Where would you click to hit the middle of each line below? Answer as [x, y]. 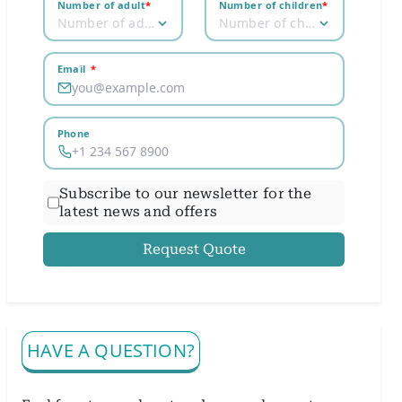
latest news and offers [139, 212]
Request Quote [194, 249]
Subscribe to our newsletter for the [186, 194]
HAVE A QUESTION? [111, 351]
